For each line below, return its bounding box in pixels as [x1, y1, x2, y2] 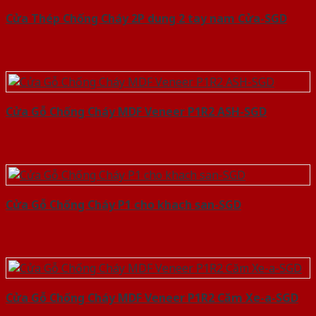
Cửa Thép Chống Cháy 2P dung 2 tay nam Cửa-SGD [6, 11, 287, 27]
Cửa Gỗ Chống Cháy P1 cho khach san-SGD [6, 197, 241, 213]
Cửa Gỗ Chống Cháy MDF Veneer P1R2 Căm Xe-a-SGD [6, 290, 298, 306]
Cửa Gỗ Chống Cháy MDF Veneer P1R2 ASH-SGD [6, 104, 267, 120]
